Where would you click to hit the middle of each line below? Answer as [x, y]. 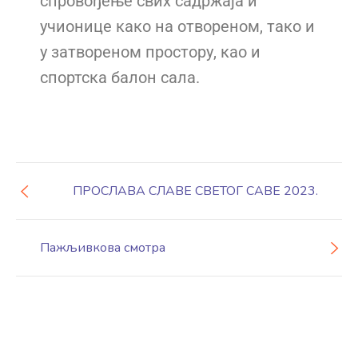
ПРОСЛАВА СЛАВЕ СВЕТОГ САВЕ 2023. [195, 191]
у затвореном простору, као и [150, 52]
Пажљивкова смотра [103, 247]
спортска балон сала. [120, 78]
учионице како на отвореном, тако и [177, 27]
